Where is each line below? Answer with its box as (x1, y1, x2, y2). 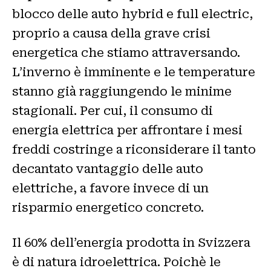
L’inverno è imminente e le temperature (12, 65, 255, 80)
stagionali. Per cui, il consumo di (12, 103, 213, 119)
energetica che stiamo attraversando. (12, 45, 240, 60)
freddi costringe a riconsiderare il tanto (12, 142, 256, 157)
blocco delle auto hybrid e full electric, (12, 7, 253, 22)
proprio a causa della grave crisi (12, 26, 211, 41)
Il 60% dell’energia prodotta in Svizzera (12, 235, 250, 250)
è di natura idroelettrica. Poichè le (12, 255, 221, 270)
